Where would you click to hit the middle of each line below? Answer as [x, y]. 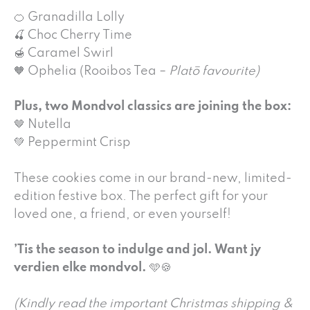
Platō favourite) [214, 71]
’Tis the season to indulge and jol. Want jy [137, 250]
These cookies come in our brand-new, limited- [153, 178]
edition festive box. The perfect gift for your [141, 196]
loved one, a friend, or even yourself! [122, 214]
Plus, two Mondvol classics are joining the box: [153, 107]
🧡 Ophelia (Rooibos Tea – [91, 71]
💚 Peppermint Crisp [72, 143]
